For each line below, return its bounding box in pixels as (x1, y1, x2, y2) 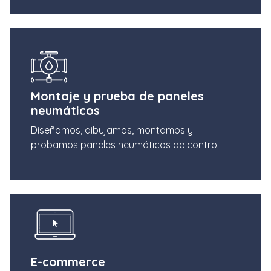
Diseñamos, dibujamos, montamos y (31, 123, 193, 136)
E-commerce (31, 253, 105, 269)
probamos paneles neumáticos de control (31, 138, 219, 151)
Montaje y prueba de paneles (31, 88, 204, 103)
